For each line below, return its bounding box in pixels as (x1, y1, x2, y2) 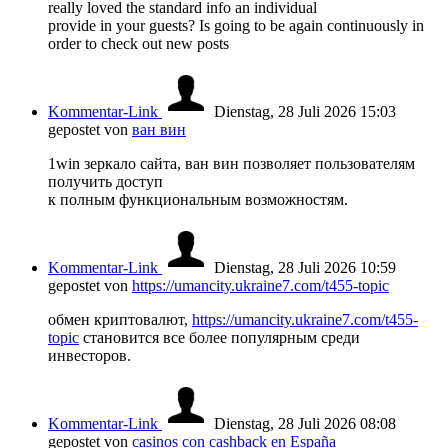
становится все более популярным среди (79, 329, 360, 347)
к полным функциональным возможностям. (48, 191, 348, 209)
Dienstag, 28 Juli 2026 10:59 (214, 259, 396, 277)
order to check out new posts (48, 35, 229, 53)
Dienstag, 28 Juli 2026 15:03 (214, 103, 396, 121)
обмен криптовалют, (48, 311, 192, 329)
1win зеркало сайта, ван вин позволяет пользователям (48, 155, 415, 173)
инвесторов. (48, 347, 131, 365)
